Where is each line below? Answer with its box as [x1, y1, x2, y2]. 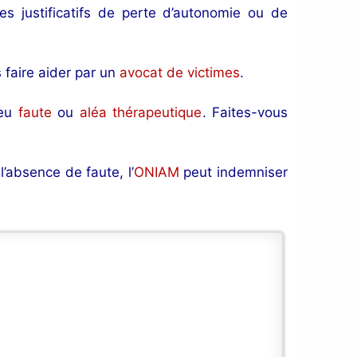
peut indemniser [178, 164, 288, 181]
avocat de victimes [120, 64, 240, 80]
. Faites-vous [202, 104, 288, 120]
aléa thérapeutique [79, 104, 202, 120]
